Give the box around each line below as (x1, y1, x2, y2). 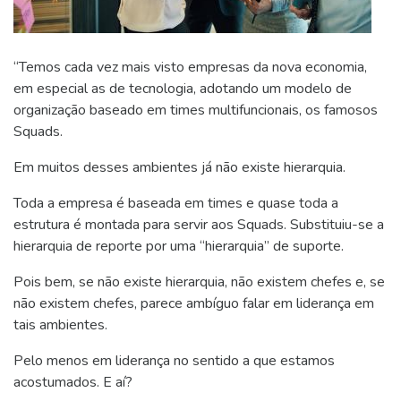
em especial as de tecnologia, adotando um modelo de (13, 79, 352, 98)
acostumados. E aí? (13, 372, 132, 392)
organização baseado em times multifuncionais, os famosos (13, 100, 378, 120)
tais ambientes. (13, 315, 107, 335)
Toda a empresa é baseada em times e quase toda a (13, 193, 338, 213)
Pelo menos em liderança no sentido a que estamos (13, 351, 335, 371)
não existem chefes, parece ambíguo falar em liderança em (13, 294, 374, 313)
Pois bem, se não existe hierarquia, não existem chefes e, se (13, 272, 385, 292)
